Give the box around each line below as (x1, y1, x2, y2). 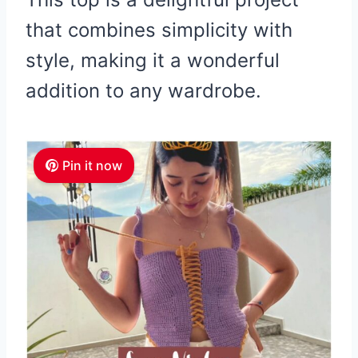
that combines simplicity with (26, 18, 292, 42)
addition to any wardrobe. (26, 79, 261, 103)
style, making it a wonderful (26, 49, 280, 73)
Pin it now (62, 157, 122, 174)
